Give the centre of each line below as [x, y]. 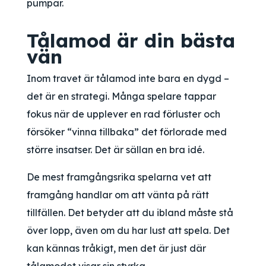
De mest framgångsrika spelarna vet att [119, 177]
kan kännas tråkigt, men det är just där [116, 248]
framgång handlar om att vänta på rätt [118, 195]
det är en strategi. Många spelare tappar [121, 96]
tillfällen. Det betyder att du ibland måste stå [130, 213]
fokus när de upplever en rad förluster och [123, 114]
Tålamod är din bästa [131, 40]
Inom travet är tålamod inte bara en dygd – [128, 78]
